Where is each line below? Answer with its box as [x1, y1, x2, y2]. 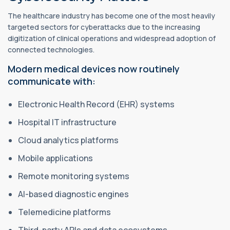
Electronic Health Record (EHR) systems [18, 98, 176, 110]
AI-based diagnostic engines [18, 188, 130, 200]
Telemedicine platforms [18, 206, 112, 218]
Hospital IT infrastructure [18, 116, 118, 128]
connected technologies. [8, 44, 94, 54]
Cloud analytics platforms [18, 134, 120, 146]
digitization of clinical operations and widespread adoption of [8, 33, 216, 43]
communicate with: [8, 74, 95, 87]
